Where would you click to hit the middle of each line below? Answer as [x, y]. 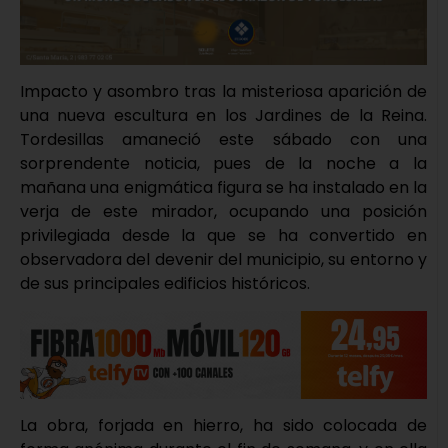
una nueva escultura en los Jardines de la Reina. [223, 116]
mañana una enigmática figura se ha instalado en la [223, 188]
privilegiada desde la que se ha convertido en [223, 236]
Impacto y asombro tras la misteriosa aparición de [223, 92]
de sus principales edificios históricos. [165, 284]
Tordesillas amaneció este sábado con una [223, 140]
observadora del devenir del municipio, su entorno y [223, 260]
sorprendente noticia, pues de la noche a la [223, 164]
